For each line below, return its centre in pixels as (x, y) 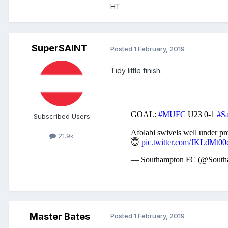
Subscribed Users (62, 116)
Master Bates (60, 217)
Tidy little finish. (136, 71)
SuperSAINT (60, 48)
